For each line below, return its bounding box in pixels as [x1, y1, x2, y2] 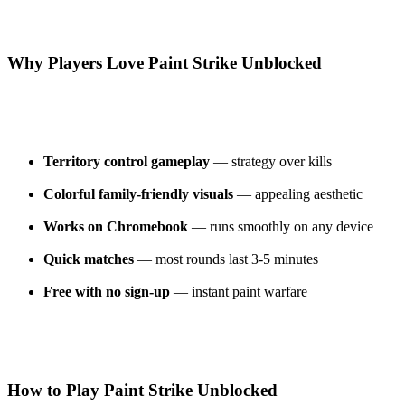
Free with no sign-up [43, 284, 170, 300]
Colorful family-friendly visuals [43, 186, 233, 202]
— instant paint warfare [170, 284, 307, 300]
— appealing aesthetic [233, 186, 363, 202]
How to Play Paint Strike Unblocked [7, 380, 278, 400]
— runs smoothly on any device [188, 219, 373, 235]
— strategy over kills [210, 154, 332, 170]
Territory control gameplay [43, 154, 210, 170]
